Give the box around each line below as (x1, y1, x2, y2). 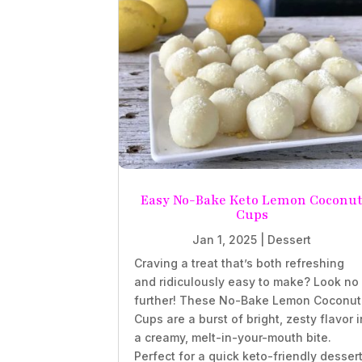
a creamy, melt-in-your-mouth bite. (134, 330, 332, 345)
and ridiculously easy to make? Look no (134, 275, 360, 289)
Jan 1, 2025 (192, 233, 257, 247)
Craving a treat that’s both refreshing (134, 256, 345, 271)
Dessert (267, 233, 311, 247)
